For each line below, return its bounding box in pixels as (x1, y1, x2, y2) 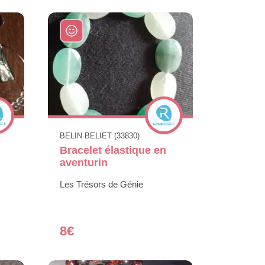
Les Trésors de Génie (60, 179, 143, 190)
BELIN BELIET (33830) (60, 131, 140, 141)
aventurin (60, 157, 108, 169)
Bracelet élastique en (60, 144, 166, 157)
